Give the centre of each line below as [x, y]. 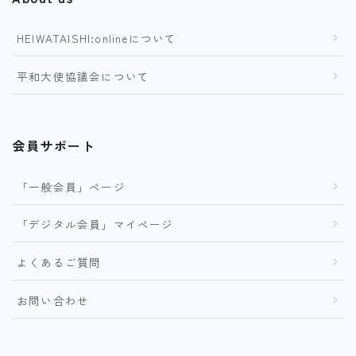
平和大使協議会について [83, 77]
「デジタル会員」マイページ [95, 224]
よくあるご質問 [59, 263]
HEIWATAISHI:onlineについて [97, 39]
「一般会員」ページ [71, 186]
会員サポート [54, 146]
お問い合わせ [53, 300]
